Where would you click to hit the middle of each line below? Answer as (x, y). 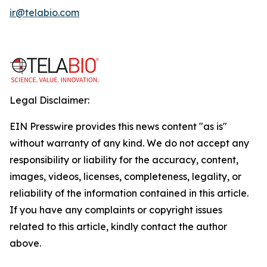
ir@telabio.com (44, 13)
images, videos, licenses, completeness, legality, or (125, 176)
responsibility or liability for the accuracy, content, (124, 160)
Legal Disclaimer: (49, 100)
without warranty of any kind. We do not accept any (129, 143)
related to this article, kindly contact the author (118, 226)
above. (25, 243)
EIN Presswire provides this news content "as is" (118, 126)
